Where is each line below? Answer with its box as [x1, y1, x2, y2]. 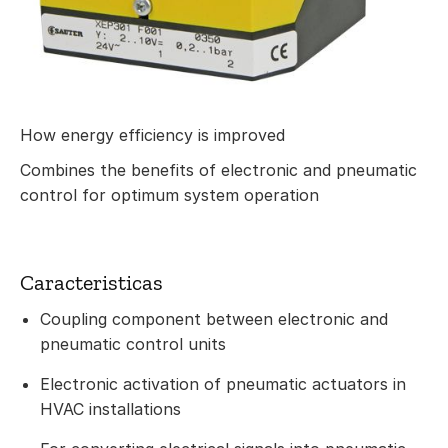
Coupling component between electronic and [40, 309, 388, 330]
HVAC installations [40, 399, 181, 420]
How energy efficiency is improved [20, 125, 285, 146]
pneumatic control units [40, 334, 226, 355]
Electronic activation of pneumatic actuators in [40, 374, 406, 395]
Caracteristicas [20, 269, 163, 297]
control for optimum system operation [20, 185, 319, 206]
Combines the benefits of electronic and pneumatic [20, 160, 417, 181]
